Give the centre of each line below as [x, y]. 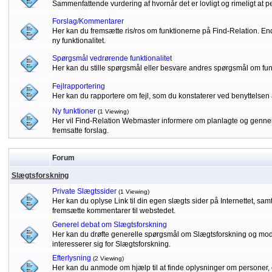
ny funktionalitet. [79, 41]
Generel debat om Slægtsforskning [109, 225]
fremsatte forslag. [80, 131]
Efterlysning [71, 258]
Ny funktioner [74, 111]
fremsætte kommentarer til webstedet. [114, 211]
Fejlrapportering [78, 86]
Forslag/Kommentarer [88, 21]
